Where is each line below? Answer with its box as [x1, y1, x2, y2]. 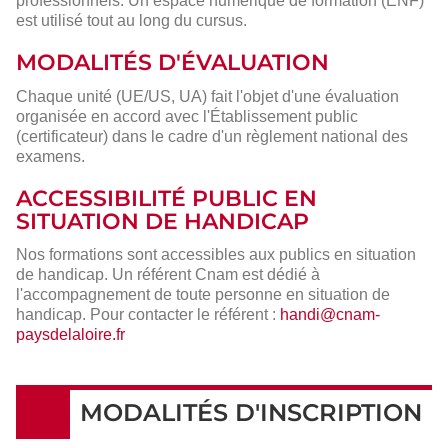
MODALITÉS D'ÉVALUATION [16, 48, 329, 76]
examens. [16, 147, 85, 165]
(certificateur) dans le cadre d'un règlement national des [16, 127, 408, 145]
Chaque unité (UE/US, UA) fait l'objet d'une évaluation [16, 87, 399, 105]
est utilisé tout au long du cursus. [16, 11, 247, 29]
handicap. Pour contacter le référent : [16, 306, 280, 324]
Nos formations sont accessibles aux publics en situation [16, 246, 416, 264]
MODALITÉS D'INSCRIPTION [80, 398, 422, 428]
